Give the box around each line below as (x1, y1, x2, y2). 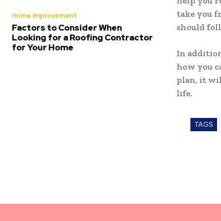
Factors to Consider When (12, 22, 122, 33)
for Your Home (12, 42, 74, 53)
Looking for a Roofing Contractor (12, 32, 153, 43)
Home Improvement (12, 11, 77, 20)
